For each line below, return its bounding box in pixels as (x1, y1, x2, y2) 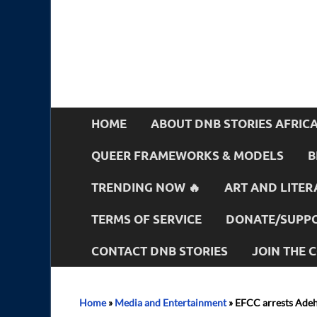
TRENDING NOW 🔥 (91, 179, 200, 195)
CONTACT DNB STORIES (91, 243, 228, 258)
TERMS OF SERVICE (91, 211, 202, 226)
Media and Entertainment (115, 296, 226, 309)
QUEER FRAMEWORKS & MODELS (91, 147, 284, 163)
